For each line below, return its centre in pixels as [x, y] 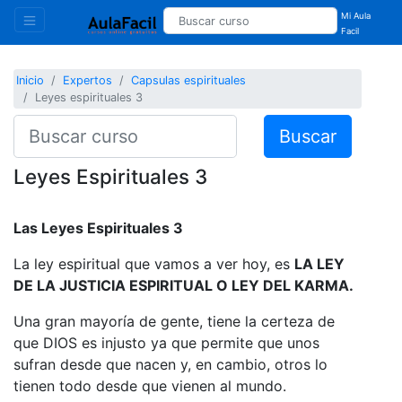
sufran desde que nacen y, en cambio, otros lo [170, 364]
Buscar [307, 136]
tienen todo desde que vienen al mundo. [150, 385]
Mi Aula [356, 16]
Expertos [88, 81]
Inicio [31, 81]
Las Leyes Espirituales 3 [98, 227]
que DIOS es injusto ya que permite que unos [166, 342]
